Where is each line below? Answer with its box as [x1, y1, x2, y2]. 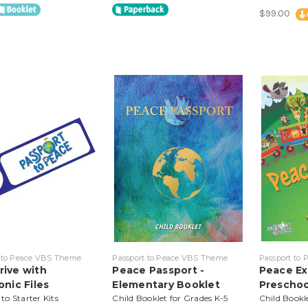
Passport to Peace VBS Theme [112, 252, 228, 263]
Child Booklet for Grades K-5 [112, 292, 228, 303]
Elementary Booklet [112, 278, 220, 291]
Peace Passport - [112, 263, 205, 276]
